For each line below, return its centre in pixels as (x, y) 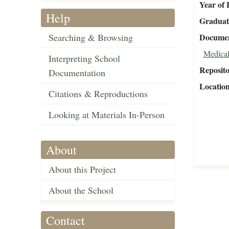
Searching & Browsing (91, 38)
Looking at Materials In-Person (107, 115)
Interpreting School (84, 59)
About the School (81, 190)
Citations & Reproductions (98, 94)
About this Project (82, 169)
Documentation (77, 73)
